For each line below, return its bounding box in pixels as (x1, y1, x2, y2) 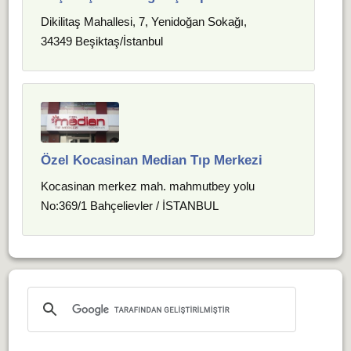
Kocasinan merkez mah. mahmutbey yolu (41, 179, 255, 193)
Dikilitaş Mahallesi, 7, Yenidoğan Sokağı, (41, 15, 248, 28)
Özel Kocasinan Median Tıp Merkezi (41, 153, 263, 168)
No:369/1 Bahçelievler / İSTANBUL (41, 199, 219, 212)
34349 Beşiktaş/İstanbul (41, 34, 164, 48)
